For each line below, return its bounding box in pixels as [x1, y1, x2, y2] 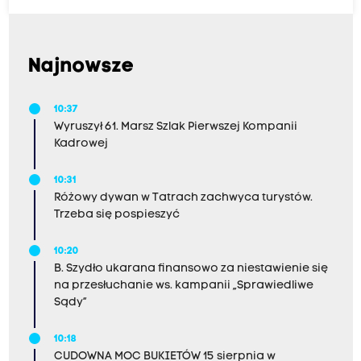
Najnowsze [27, 57, 135, 77]
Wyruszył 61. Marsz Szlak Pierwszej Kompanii [53, 121, 297, 134]
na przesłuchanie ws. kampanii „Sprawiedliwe [53, 280, 313, 293]
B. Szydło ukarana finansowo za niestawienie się [53, 263, 328, 276]
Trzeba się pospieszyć [53, 209, 180, 222]
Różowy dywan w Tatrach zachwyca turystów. [53, 192, 313, 205]
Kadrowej [53, 138, 108, 151]
